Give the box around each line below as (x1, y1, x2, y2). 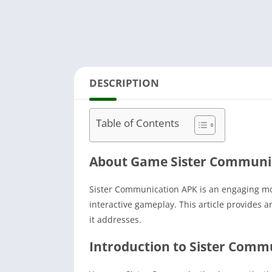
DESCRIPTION (89, 76, 159, 90)
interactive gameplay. (89, 199, 177, 211)
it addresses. (89, 214, 141, 226)
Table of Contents (96, 116, 179, 131)
